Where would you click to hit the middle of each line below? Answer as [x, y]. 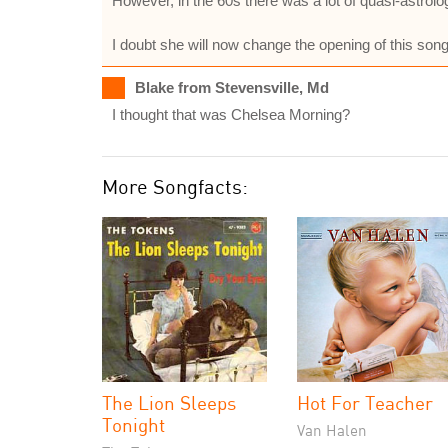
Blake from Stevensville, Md [232, 87]
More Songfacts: [175, 186]
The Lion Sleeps [169, 402]
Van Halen [332, 430]
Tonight [133, 424]
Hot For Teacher [365, 402]
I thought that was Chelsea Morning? [231, 114]
